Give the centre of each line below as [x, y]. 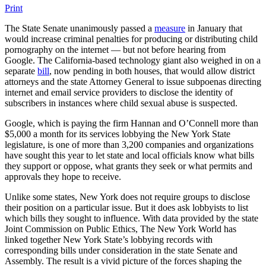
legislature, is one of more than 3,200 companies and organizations [129, 144]
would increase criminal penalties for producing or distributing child [131, 39]
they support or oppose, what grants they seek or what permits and [129, 166]
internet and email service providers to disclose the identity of [119, 92]
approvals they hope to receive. [63, 176]
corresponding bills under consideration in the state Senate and [121, 250]
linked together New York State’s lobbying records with [109, 239]
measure [170, 28]
